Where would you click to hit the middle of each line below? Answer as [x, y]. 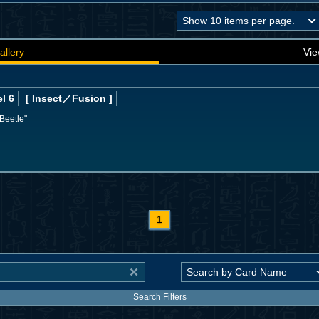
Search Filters [159, 297]
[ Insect [44, 98]
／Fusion [84, 98]
